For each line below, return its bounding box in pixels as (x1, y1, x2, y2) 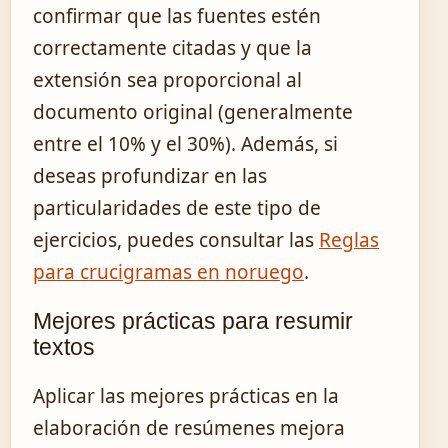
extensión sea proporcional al (33, 67, 302, 94)
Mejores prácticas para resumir (33, 308, 353, 335)
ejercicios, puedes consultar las (33, 227, 319, 254)
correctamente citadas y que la (33, 35, 312, 62)
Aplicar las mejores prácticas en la (33, 383, 339, 410)
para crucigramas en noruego (33, 259, 304, 286)
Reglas (319, 227, 379, 254)
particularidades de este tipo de (33, 195, 321, 222)
